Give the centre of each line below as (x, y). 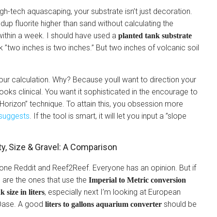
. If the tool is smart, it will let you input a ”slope (108, 116)
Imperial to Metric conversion (137, 180)
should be (179, 204)
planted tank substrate (155, 36)
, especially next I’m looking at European (113, 192)
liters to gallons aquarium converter (103, 204)
